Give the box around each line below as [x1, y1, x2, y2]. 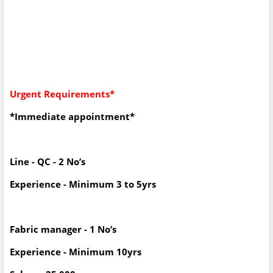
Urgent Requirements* [10, 88, 115, 101]
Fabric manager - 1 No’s [10, 223, 119, 236]
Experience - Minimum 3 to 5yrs [10, 178, 158, 191]
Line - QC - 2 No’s [10, 155, 88, 168]
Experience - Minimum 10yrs [10, 246, 144, 258]
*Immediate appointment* [10, 110, 135, 123]
